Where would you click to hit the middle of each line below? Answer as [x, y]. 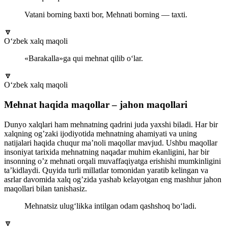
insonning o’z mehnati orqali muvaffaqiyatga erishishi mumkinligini [112, 161]
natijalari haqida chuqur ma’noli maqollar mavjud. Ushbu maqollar [111, 142]
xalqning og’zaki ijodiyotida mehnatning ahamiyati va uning [101, 133]
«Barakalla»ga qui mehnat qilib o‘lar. [84, 59]
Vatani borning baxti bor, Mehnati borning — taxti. [106, 15]
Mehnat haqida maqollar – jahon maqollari [96, 104]
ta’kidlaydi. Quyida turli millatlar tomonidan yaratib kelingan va [106, 170]
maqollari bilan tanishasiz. [46, 188]
